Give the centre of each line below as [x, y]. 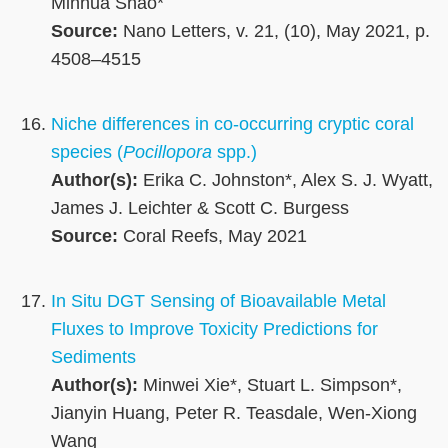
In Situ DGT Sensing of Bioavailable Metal [218, 301]
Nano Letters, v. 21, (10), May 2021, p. [274, 31]
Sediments [93, 357]
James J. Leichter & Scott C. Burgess [200, 208]
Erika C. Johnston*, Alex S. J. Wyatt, [285, 180]
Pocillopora [167, 152]
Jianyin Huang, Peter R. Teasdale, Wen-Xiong [234, 413]
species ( [87, 152]
